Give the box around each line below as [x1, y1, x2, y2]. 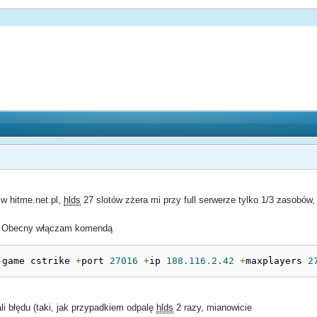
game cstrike [2, 255, 76, 266]
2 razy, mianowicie [173, 301, 253, 313]
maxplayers [246, 255, 309, 266]
